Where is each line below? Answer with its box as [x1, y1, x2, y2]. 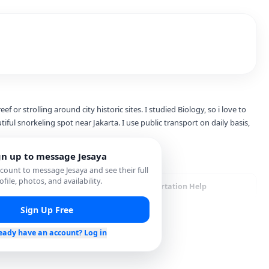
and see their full [88, 165, 148, 175]
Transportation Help [130, 181, 207, 192]
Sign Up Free [20, 204, 73, 216]
